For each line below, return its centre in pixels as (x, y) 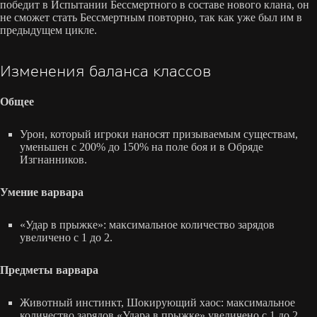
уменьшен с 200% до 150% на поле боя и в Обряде (142, 146)
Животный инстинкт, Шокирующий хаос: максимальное (157, 302)
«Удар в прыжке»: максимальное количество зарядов (147, 224)
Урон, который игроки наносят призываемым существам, (159, 134)
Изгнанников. (53, 159)
